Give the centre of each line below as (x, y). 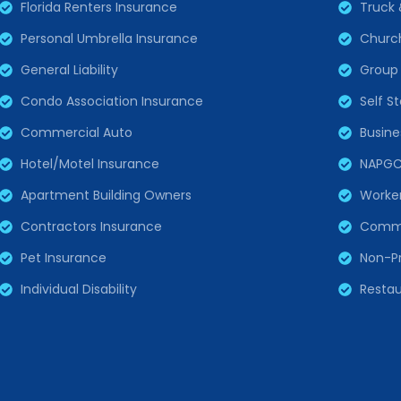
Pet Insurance (63, 258)
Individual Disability (78, 290)
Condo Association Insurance (111, 102)
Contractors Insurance (91, 227)
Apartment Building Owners (106, 196)
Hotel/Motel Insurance (90, 164)
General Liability (69, 70)
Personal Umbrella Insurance (109, 39)
